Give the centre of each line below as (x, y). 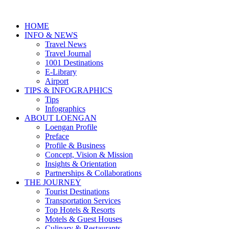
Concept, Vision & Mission (89, 155)
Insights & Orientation (81, 164)
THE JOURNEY (53, 182)
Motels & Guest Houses (84, 219)
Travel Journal (68, 53)
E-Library (61, 72)
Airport (57, 81)
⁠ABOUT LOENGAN (61, 118)
